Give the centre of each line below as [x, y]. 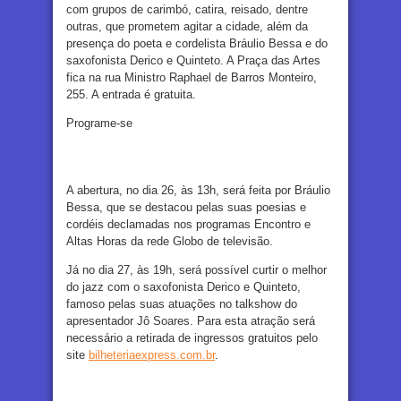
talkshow [258, 303]
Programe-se [99, 123]
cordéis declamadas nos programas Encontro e [188, 224]
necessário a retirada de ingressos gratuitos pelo [192, 337]
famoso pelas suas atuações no [151, 303]
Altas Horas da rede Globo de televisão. [171, 241]
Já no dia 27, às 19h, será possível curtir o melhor [196, 269]
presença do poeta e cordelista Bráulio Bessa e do [197, 43]
